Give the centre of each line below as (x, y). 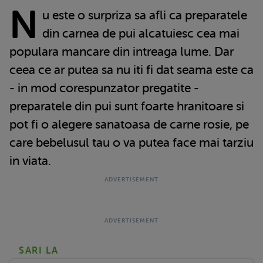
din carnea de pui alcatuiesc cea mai (141, 33)
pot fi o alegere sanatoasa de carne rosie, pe (129, 124)
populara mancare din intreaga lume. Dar (122, 51)
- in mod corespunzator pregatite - (104, 88)
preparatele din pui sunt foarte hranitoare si (127, 106)
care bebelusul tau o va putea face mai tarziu (131, 142)
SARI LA (39, 250)
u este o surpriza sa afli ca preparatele (144, 15)
